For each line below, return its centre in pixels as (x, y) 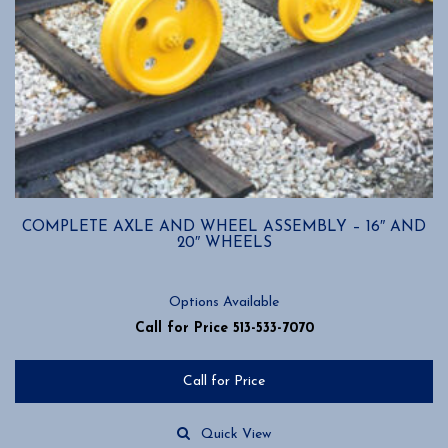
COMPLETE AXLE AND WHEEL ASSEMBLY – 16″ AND (224, 227)
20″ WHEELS (224, 243)
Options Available (224, 302)
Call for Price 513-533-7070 (224, 328)
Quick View (236, 434)
